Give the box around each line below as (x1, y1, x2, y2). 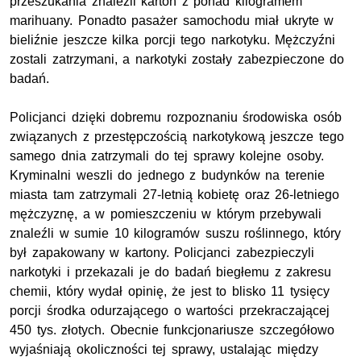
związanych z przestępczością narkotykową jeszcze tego (10, 130, 344, 144)
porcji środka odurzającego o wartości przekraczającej (10, 304, 330, 318)
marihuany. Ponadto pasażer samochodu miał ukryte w (10, 14, 334, 28)
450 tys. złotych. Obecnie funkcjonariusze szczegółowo (10, 323, 334, 338)
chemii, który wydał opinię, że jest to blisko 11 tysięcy (10, 284, 330, 299)
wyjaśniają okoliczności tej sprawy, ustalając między (10, 342, 318, 357)
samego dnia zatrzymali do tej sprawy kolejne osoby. (10, 149, 324, 164)
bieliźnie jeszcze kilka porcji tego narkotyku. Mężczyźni (10, 33, 336, 48)
